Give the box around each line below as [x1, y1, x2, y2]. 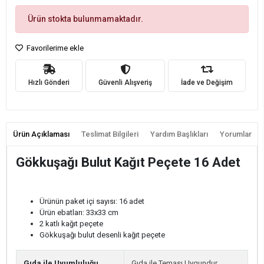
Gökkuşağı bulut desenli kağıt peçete [39, 230, 165, 239]
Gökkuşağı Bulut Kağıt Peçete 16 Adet [16, 155, 240, 170]
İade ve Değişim [181, 78, 233, 87]
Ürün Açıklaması [12, 130, 70, 138]
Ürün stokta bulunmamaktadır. [28, 14, 143, 24]
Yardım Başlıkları [150, 130, 208, 138]
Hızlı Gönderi [28, 78, 70, 87]
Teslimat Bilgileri [81, 130, 138, 138]
